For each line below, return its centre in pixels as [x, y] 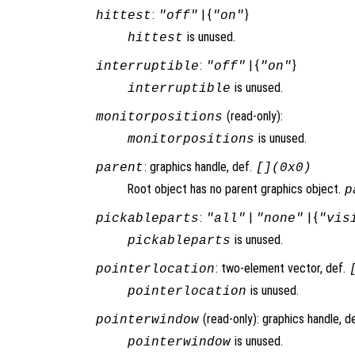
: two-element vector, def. [282, 268]
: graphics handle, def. [199, 166]
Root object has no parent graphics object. [235, 189]
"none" [280, 218]
